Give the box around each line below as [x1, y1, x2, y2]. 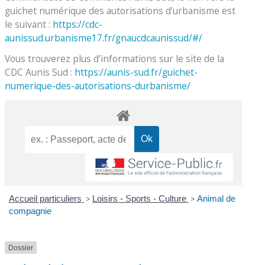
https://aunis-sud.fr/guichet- [75, 65, 198, 79]
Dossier [8, 243, 34, 252]
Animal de [196, 193, 235, 203]
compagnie [8, 205, 51, 216]
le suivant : [5, 18, 53, 31]
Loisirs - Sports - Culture [92, 193, 189, 203]
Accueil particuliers [8, 193, 84, 203]
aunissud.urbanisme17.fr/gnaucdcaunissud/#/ [5, 31, 203, 45]
